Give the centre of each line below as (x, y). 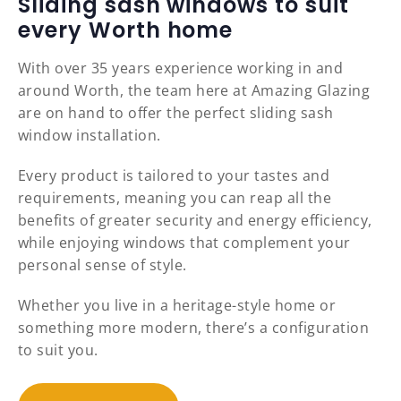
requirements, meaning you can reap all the (175, 198)
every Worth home (126, 30)
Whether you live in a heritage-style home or (177, 306)
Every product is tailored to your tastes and (174, 176)
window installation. (90, 136)
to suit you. (58, 350)
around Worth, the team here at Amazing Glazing (194, 91)
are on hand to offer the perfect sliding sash (176, 113)
